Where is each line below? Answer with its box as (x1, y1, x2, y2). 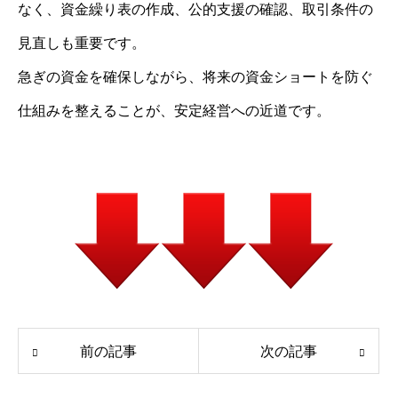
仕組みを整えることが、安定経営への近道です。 (18, 102, 330, 118)
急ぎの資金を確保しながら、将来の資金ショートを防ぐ (18, 68, 373, 84)
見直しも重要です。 (18, 35, 146, 51)
